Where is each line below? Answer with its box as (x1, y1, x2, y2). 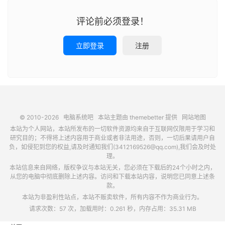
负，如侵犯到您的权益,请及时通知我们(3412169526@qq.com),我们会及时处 (9, 143, 216, 151)
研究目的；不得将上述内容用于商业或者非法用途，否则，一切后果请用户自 (10, 134, 215, 142)
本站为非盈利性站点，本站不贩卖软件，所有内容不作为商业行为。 (22, 193, 203, 201)
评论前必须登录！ (76, 16, 149, 27)
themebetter (129, 113, 164, 121)
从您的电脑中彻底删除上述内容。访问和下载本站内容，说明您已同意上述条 (10, 172, 215, 180)
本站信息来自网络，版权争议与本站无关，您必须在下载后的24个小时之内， (9, 163, 216, 171)
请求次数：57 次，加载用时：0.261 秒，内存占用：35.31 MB (29, 204, 196, 212)
